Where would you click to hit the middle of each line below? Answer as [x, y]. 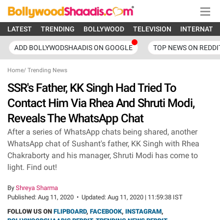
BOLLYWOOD [104, 29]
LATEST [20, 29]
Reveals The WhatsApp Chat [75, 118]
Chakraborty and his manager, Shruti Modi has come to [103, 155]
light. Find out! [32, 167]
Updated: [95, 197]
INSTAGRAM [143, 211]
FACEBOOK [106, 211]
